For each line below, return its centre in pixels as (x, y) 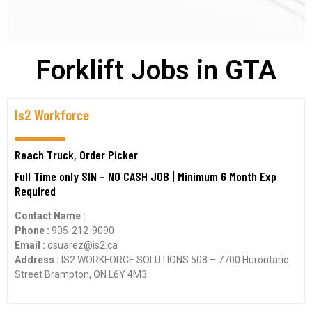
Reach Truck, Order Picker (76, 155)
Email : (31, 245)
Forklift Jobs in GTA (156, 70)
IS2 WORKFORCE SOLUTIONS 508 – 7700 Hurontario (175, 260)
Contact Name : (50, 216)
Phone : (33, 231)
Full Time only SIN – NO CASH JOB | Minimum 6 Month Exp (146, 176)
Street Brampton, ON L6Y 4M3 (81, 274)
